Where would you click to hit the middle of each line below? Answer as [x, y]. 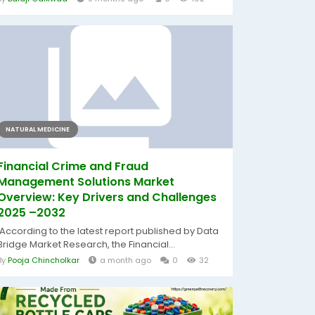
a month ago [126, 260]
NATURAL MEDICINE [38, 129]
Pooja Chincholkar [44, 260]
